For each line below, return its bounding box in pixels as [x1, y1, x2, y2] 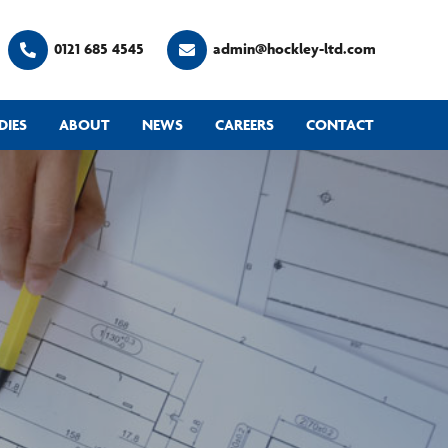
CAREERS [215, 115, 274, 134]
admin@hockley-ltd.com [213, 38, 377, 58]
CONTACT [306, 115, 374, 134]
